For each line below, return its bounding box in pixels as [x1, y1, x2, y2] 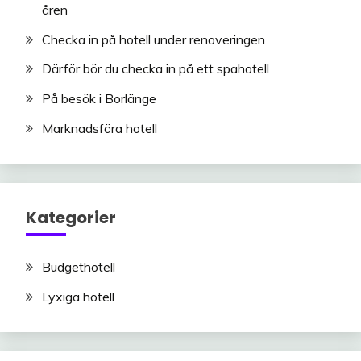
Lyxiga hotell [42, 288, 114, 305]
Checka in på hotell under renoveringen [42, 31, 265, 48]
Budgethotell [42, 259, 115, 276]
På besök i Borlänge [42, 90, 156, 107]
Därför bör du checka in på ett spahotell [42, 60, 269, 77]
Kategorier [26, 206, 116, 230]
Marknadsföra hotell [42, 120, 157, 137]
